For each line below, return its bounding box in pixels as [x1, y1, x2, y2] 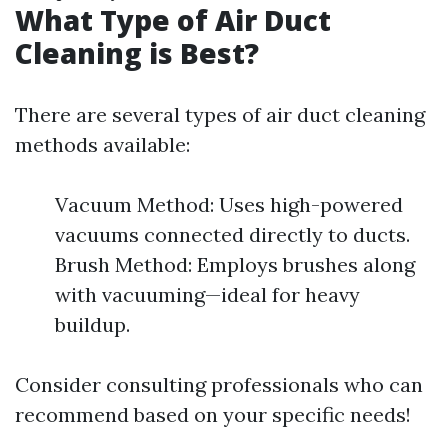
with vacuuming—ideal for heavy [55, 282, 360, 308]
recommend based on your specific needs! [15, 402, 411, 428]
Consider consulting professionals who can [15, 372, 423, 398]
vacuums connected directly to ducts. [55, 222, 410, 248]
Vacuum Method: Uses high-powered [55, 192, 403, 218]
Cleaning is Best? [15, 34, 259, 73]
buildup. [55, 312, 130, 338]
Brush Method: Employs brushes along [55, 252, 415, 278]
